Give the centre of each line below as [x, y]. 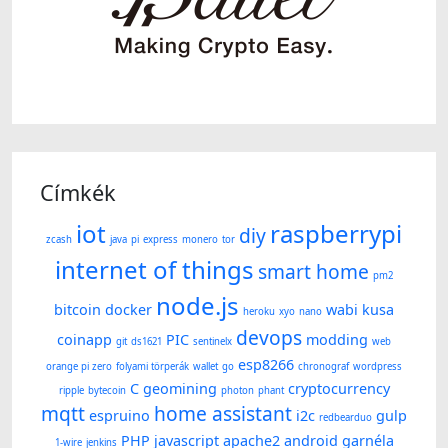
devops [269, 338]
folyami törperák [152, 367]
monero [200, 240]
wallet [205, 367]
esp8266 [266, 365]
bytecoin [106, 391]
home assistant [223, 414]
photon [237, 391]
